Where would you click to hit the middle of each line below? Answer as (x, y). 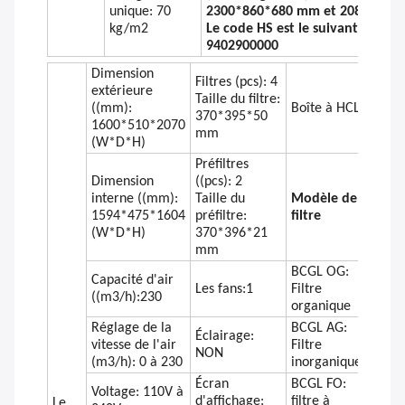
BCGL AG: (319, 329)
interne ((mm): (135, 199)
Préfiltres (222, 165)
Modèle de (324, 199)
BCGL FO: (319, 385)
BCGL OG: (320, 273)
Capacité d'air (132, 281)
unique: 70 (140, 12)
